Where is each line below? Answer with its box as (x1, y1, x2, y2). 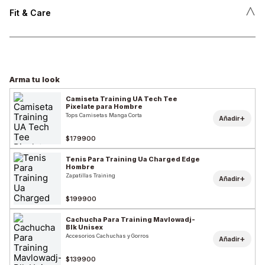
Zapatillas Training (66, 172, 115, 179)
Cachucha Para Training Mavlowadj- (66, 215, 195, 224)
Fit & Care (9, 7, 51, 18)
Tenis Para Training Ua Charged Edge (66, 155, 200, 164)
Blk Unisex (66, 223, 103, 232)
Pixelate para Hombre (66, 102, 143, 111)
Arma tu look (9, 74, 60, 84)
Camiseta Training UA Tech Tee (66, 95, 177, 104)
